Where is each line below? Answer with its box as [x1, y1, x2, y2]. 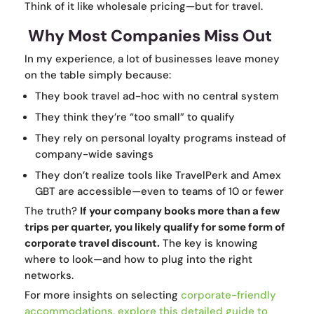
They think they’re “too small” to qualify [35, 110, 235, 125]
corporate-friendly [181, 288, 276, 303]
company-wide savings [35, 147, 153, 162]
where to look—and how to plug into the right [25, 252, 252, 267]
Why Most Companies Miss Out [25, 25, 272, 47]
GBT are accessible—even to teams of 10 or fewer [35, 184, 284, 199]
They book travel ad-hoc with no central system [35, 89, 279, 104]
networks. [25, 268, 74, 283]
